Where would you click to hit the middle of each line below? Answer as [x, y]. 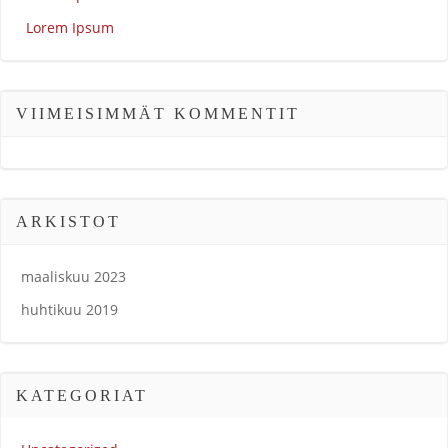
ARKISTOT [68, 221]
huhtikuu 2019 [69, 309]
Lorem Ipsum [70, 27]
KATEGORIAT [82, 395]
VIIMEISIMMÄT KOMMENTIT [158, 113]
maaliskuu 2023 [73, 276]
